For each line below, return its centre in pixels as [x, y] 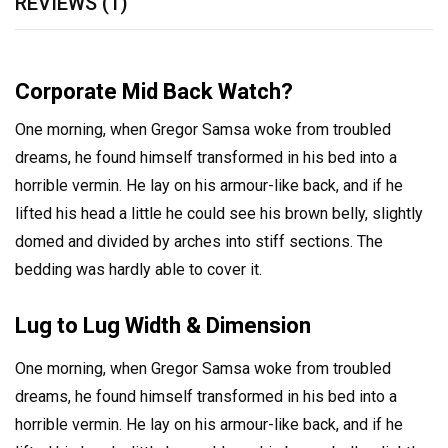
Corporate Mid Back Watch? [154, 92]
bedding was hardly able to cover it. [138, 270]
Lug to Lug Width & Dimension [163, 326]
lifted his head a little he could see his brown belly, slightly [219, 214]
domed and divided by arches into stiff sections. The [199, 242]
